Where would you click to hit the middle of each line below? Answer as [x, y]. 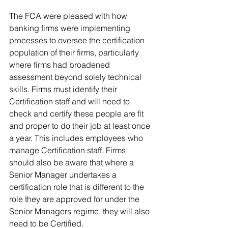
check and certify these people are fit [77, 114]
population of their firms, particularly [75, 53]
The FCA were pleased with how [69, 16]
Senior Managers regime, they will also [80, 211]
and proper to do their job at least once [81, 126]
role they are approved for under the [75, 199]
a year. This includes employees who [77, 138]
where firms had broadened [61, 65]
